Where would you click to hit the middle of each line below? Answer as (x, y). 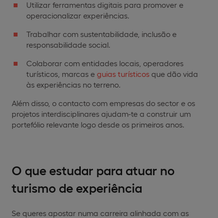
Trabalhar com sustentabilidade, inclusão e (101, 34)
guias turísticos (123, 73)
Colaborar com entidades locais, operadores (105, 63)
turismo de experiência (77, 187)
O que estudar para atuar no (93, 169)
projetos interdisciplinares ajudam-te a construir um (101, 113)
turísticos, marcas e (62, 73)
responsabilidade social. (68, 44)
